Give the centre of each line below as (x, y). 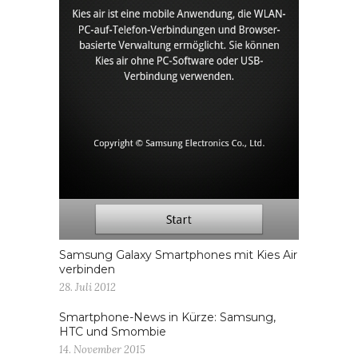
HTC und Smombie (113, 331)
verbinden (87, 269)
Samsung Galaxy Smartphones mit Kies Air (178, 255)
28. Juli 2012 (88, 287)
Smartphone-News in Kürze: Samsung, (167, 317)
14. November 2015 (102, 349)
